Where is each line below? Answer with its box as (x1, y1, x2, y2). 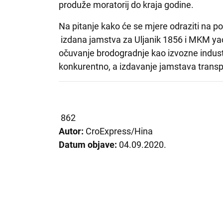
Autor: (59, 125, 86, 136)
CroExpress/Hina (86, 125, 153, 136)
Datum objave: (59, 139, 119, 150)
